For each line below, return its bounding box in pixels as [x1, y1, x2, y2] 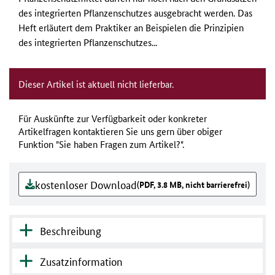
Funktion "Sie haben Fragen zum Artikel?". [18, 137, 184, 151]
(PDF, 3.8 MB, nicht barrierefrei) [137, 178, 250, 191]
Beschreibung [40, 223, 101, 238]
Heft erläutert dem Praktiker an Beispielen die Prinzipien [18, 21, 244, 34]
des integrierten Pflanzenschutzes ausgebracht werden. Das [18, 6, 252, 20]
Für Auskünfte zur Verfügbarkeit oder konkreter [18, 112, 207, 125]
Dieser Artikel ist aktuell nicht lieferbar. [18, 77, 174, 91]
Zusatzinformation [40, 254, 123, 269]
